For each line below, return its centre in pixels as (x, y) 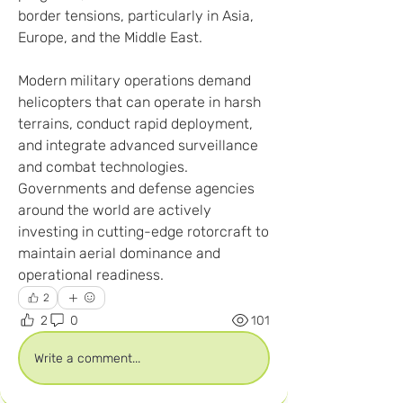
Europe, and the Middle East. (110, 37)
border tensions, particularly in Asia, (136, 16)
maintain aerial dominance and (119, 253)
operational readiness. (91, 275)
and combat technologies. (103, 167)
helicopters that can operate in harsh (139, 102)
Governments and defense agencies (136, 188)
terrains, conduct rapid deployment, (135, 124)
